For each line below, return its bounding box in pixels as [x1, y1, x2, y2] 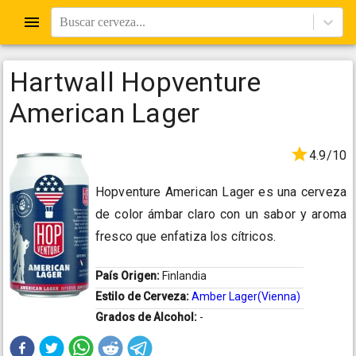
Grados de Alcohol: [95, 311, 199, 324]
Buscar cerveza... [60, 15, 145, 29]
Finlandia [162, 269, 207, 283]
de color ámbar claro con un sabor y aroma [95, 207, 346, 222]
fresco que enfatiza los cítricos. [95, 229, 276, 245]
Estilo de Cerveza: [95, 290, 192, 304]
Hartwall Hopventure [10, 66, 261, 98]
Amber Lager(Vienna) [192, 290, 300, 304]
